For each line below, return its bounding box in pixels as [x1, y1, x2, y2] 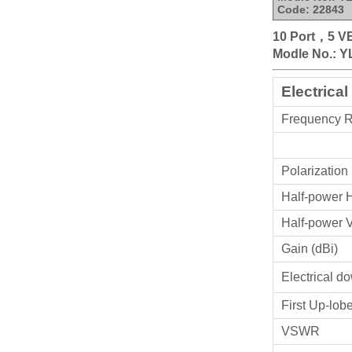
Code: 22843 [277, 3, 344, 16]
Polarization [281, 164, 348, 178]
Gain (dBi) [281, 242, 338, 255]
